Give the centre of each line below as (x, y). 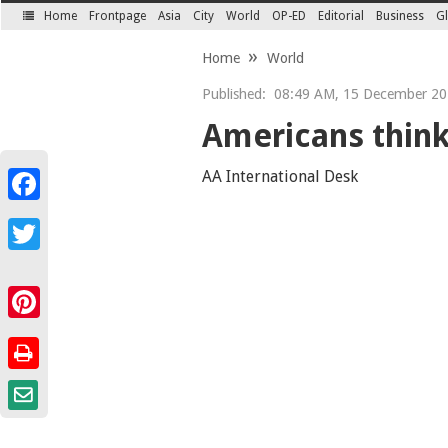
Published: (233, 94)
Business (400, 16)
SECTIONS (55, 28)
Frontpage (118, 16)
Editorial (341, 16)
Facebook (37, 208)
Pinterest (35, 326)
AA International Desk (279, 176)
